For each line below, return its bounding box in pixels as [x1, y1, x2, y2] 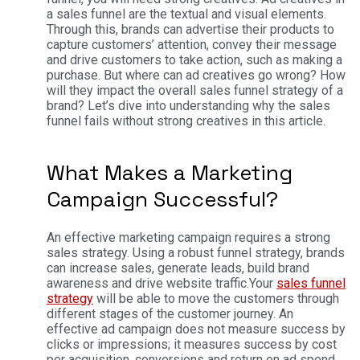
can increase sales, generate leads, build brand [47, 260, 309, 276]
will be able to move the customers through [93, 290, 339, 306]
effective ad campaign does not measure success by [47, 321, 346, 337]
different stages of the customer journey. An [47, 305, 293, 321]
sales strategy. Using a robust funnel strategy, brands [47, 244, 345, 260]
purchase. [47, 67, 104, 83]
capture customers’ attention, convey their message [47, 36, 337, 52]
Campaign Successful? [47, 185, 278, 213]
